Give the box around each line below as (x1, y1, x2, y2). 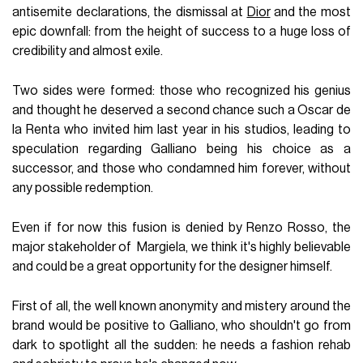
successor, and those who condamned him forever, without (12, 161, 351, 175)
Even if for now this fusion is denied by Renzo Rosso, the (12, 220, 351, 234)
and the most (270, 5, 351, 19)
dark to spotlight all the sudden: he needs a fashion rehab (12, 338, 351, 352)
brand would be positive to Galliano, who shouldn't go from (12, 318, 351, 332)
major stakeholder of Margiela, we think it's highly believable (12, 240, 351, 254)
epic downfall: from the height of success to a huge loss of (12, 24, 351, 38)
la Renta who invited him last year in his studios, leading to (12, 122, 351, 136)
